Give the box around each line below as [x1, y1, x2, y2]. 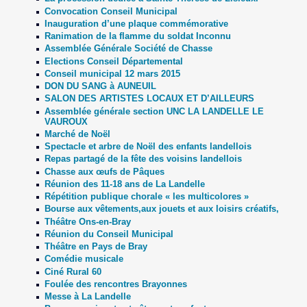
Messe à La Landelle [44, 291, 131, 302]
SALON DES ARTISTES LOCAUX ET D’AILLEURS [44, 93, 254, 104]
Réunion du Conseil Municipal [44, 228, 173, 239]
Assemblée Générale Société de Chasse [44, 43, 212, 54]
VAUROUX [44, 116, 88, 127]
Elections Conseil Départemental [44, 56, 183, 66]
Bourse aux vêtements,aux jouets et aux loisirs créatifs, [44, 204, 279, 214]
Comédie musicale [44, 254, 123, 265]
